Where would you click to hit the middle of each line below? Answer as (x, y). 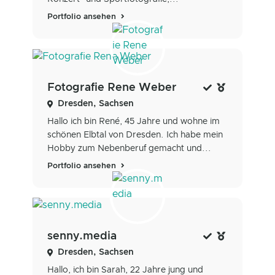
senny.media (82, 237)
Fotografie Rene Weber (112, 87)
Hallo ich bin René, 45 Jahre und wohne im (134, 121)
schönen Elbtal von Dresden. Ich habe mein (135, 135)
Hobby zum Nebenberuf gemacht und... (129, 148)
